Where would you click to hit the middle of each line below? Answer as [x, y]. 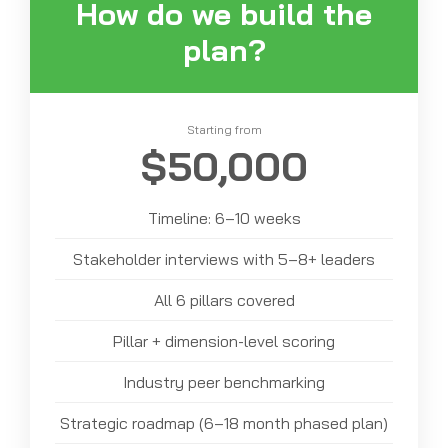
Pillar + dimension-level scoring [224, 340]
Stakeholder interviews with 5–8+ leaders [224, 258]
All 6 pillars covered [224, 299]
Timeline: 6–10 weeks [224, 217]
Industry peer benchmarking [224, 381]
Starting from [224, 129]
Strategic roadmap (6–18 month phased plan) [224, 422]
